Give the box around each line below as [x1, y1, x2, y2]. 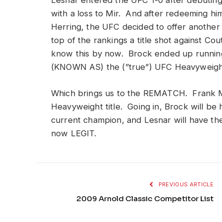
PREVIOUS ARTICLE [157, 180, 214, 188]
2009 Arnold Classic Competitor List [76, 193, 214, 203]
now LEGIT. [51, 128, 97, 138]
